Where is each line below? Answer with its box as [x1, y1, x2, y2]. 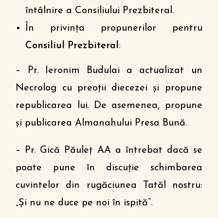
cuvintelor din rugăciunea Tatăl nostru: [16, 181, 202, 190]
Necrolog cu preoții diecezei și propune [16, 83, 202, 93]
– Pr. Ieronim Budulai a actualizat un [16, 66, 202, 75]
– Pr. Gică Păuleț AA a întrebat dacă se [16, 145, 202, 155]
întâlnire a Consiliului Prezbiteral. [25, 6, 174, 16]
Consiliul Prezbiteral [25, 41, 119, 51]
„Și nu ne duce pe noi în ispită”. [16, 198, 153, 208]
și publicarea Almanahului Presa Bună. [16, 118, 187, 128]
